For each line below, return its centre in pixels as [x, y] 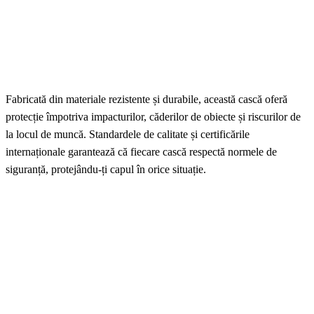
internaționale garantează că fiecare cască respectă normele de [141, 152]
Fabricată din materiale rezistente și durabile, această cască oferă [146, 100]
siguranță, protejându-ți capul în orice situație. [106, 170]
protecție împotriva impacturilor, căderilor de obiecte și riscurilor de [153, 117]
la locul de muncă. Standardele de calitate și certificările [128, 135]
